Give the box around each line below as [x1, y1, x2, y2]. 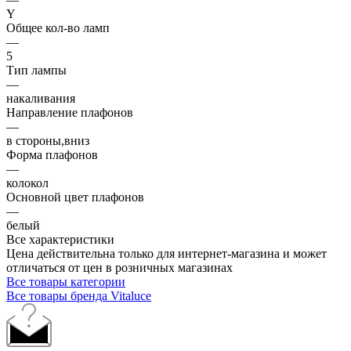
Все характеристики [6, 232, 114, 246]
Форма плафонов [6, 147, 98, 161]
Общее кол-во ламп [6, 20, 110, 34]
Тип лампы [6, 63, 67, 77]
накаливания [6, 91, 75, 105]
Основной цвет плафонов [6, 190, 144, 204]
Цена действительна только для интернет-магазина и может [6, 246, 327, 260]
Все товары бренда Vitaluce [6, 288, 151, 302]
